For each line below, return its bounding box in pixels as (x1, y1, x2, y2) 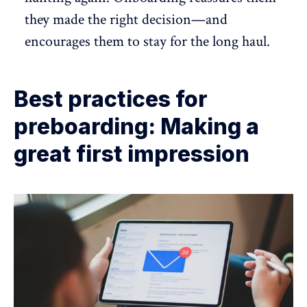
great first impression (14, 140, 249, 168)
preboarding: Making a (14, 113, 259, 140)
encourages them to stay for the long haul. (25, 32, 270, 52)
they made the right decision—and (25, 10, 228, 30)
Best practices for (14, 86, 208, 113)
